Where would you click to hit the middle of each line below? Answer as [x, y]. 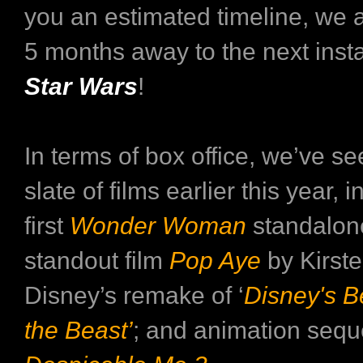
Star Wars [81, 86]
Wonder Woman [158, 225]
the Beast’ [79, 330]
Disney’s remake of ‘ [134, 295]
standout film [97, 260]
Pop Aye [215, 260]
